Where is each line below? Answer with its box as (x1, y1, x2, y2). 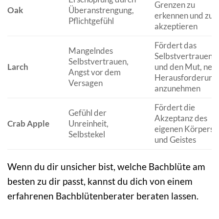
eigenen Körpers (154, 124, 214, 134)
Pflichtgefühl (68, 16, 114, 26)
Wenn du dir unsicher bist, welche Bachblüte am (7, 160, 205, 172)
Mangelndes (68, 45, 113, 56)
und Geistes (154, 134, 196, 145)
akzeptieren (154, 21, 197, 32)
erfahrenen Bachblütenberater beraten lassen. (7, 190, 198, 201)
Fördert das (154, 40, 197, 51)
